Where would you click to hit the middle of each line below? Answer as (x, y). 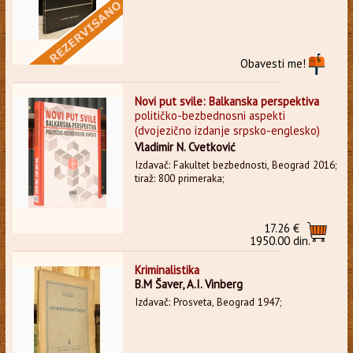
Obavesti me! (273, 63)
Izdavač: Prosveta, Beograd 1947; (208, 302)
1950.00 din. (281, 240)
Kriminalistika (167, 269)
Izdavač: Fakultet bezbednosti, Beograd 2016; (235, 165)
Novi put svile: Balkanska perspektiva (227, 101)
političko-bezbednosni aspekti (210, 115)
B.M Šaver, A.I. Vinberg (188, 284)
